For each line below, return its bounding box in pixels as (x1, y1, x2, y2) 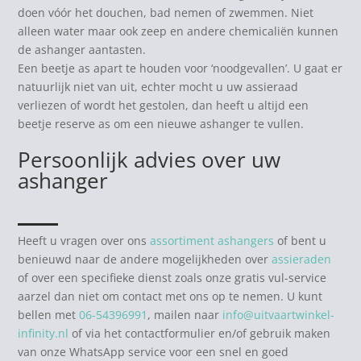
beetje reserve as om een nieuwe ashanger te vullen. (18, 115, 305, 131)
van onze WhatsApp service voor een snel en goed (18, 343, 289, 359)
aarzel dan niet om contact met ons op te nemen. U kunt (18, 288, 323, 304)
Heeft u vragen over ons (18, 232, 151, 248)
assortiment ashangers (150, 232, 275, 248)
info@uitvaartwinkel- (222, 306, 335, 322)
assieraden (272, 251, 332, 267)
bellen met (18, 306, 80, 322)
